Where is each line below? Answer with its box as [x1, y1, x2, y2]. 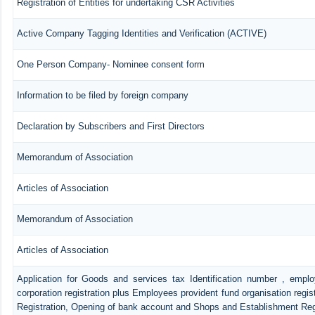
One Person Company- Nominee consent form [16, 58, 205, 70]
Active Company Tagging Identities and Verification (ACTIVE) [16, 27, 266, 39]
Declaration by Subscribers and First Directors [16, 120, 205, 131]
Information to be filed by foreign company [16, 89, 188, 101]
